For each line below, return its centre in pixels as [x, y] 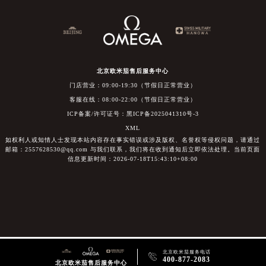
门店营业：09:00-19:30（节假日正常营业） [133, 85]
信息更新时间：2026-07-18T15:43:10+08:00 [133, 159]
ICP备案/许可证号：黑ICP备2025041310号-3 [133, 113]
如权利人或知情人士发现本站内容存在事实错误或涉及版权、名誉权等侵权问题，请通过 [133, 140]
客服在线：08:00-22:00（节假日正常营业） [133, 99]
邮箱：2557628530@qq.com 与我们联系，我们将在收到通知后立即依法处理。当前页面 [133, 149]
